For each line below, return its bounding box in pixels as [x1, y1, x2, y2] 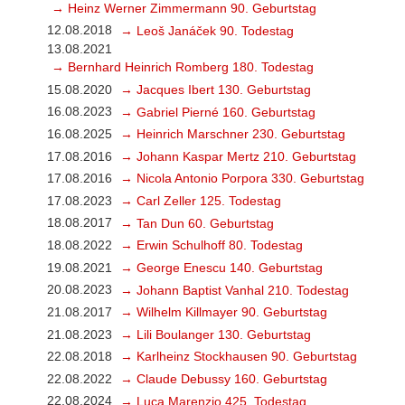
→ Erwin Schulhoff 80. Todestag [119, 238, 303, 253]
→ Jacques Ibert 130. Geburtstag [119, 81, 311, 97]
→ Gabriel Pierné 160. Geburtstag [119, 104, 316, 119]
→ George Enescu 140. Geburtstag [119, 259, 323, 275]
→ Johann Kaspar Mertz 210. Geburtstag [119, 148, 356, 164]
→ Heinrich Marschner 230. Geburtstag [119, 127, 345, 142]
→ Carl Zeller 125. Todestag [119, 193, 281, 209]
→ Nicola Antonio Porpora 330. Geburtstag [119, 171, 364, 186]
